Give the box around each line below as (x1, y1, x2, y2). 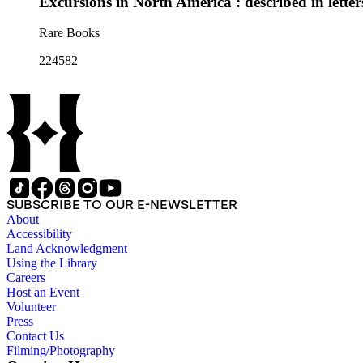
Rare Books (39, 26, 100, 41)
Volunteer (6, 300, 56, 314)
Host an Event (6, 285, 79, 300)
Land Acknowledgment (6, 241, 127, 256)
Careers (6, 271, 45, 285)
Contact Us (6, 329, 64, 344)
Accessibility (6, 227, 72, 241)
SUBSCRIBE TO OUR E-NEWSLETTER (6, 197, 237, 213)
